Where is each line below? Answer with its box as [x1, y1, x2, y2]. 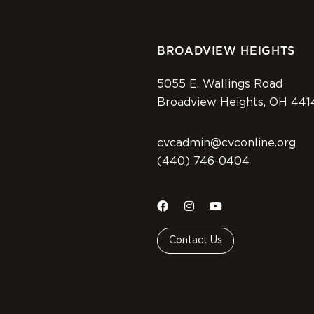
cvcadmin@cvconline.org [157, 137, 296, 149]
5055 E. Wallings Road [157, 78, 289, 90]
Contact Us [169, 235, 222, 246]
